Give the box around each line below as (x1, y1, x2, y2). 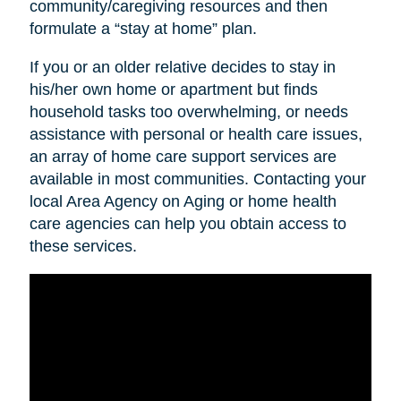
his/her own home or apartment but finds (29, 80, 318, 98)
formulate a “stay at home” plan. (29, 19, 257, 38)
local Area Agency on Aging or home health (29, 192, 337, 210)
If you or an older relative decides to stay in (29, 57, 336, 76)
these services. (29, 236, 137, 255)
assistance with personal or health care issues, (29, 124, 363, 143)
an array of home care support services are (29, 147, 337, 166)
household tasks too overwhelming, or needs (29, 102, 348, 121)
